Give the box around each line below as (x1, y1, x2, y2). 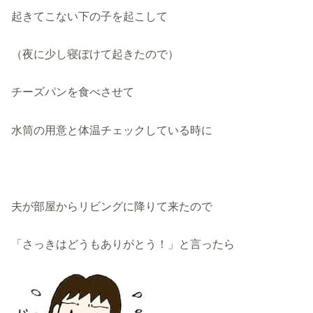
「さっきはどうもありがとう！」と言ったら (11, 237, 235, 250)
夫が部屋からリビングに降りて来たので (11, 199, 213, 212)
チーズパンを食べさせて (11, 85, 135, 99)
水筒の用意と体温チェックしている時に (11, 123, 213, 136)
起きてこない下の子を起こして (11, 9, 168, 22)
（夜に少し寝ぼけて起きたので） (11, 48, 180, 61)
